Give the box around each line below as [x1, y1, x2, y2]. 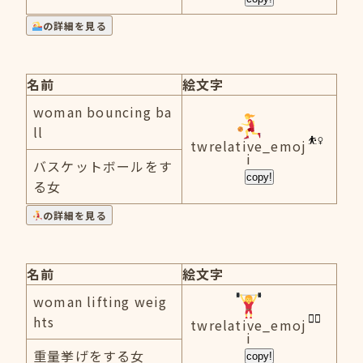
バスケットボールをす [33, 156, 173, 176]
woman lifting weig [33, 292, 168, 311]
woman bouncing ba [33, 102, 173, 122]
